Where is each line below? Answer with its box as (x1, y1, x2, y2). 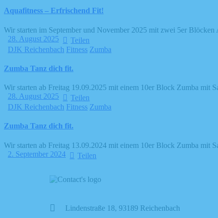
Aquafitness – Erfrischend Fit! (4, 6, 104, 15)
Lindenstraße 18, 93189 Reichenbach (65, 203, 180, 212)
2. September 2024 (8, 149, 66, 158)
